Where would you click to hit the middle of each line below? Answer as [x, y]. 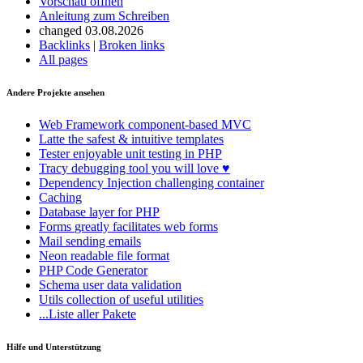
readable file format [120, 256]
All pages [63, 60]
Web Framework [83, 125]
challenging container [209, 183]
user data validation [132, 285]
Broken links [132, 45]
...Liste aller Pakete [88, 314]
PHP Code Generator [93, 271]
